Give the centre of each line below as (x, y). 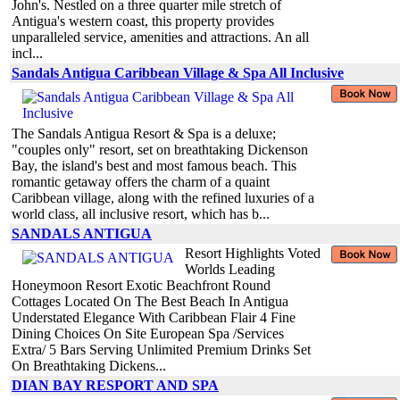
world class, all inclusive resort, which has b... (141, 213)
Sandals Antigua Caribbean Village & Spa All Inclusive (178, 72)
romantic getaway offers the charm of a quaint (141, 181)
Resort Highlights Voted (253, 253)
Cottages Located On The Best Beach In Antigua (150, 301)
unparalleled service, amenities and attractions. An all (160, 37)
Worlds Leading (230, 269)
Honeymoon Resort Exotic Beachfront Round (141, 285)
